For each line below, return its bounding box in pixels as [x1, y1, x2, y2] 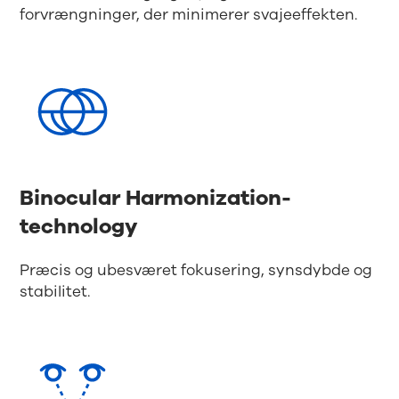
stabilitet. [20, 281, 91, 302]
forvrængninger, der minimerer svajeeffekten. [20, 4, 358, 25]
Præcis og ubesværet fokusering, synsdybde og [20, 259, 373, 281]
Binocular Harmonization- [20, 183, 292, 212]
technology [20, 211, 139, 240]
